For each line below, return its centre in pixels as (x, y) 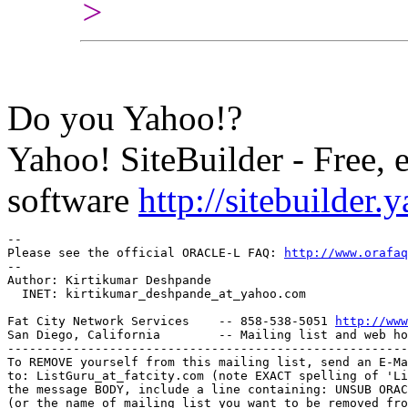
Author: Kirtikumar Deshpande (109, 280)
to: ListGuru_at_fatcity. (95, 375)
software (73, 199)
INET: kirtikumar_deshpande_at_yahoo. (146, 293)
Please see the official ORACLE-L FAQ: (146, 252)
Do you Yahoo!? (125, 117)
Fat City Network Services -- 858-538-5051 (171, 321)
